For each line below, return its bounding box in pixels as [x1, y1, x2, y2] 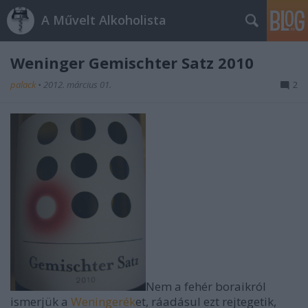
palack [10, 78, 38, 91]
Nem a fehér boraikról [146, 278, 266, 294]
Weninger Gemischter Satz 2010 [10, 52, 254, 73]
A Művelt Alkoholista [41, 12, 166, 28]
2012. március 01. [43, 78, 111, 91]
